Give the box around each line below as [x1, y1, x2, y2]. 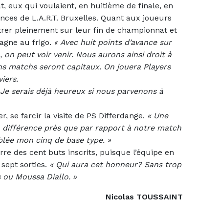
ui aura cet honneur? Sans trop [62, 159, 181, 169]
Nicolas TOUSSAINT [106, 192, 183, 201]
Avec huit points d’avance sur [60, 37, 172, 47]
